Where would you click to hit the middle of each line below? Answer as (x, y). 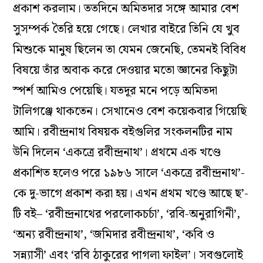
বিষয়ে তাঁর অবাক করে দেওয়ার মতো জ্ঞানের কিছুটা (125, 71)
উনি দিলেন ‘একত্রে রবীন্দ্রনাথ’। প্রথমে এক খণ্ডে (117, 153)
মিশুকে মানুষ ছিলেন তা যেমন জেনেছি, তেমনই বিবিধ (130, 50)
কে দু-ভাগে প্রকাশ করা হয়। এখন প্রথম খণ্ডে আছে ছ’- (131, 194)
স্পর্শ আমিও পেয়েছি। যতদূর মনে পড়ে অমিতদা (115, 91)
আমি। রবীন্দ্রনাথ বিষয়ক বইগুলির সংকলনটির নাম (123, 132)
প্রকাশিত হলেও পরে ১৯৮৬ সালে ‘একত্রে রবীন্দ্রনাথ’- (129, 173)
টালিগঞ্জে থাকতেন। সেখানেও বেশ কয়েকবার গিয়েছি (130, 112)
